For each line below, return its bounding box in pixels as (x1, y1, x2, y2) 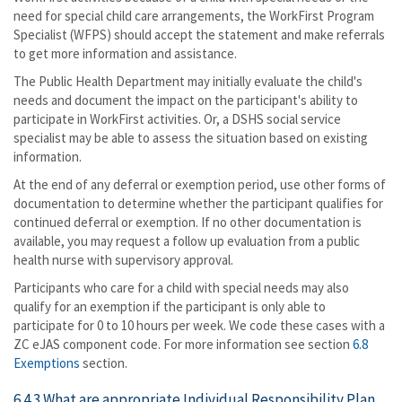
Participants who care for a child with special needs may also (13, 279, 349, 296)
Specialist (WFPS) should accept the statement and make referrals (13, 26, 385, 43)
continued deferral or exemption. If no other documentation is (13, 214, 362, 231)
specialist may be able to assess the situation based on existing (13, 129, 368, 146)
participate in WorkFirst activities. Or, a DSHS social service (13, 110, 341, 127)
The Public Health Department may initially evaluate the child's (13, 73, 363, 90)
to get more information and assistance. (13, 45, 237, 62)
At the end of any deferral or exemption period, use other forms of (13, 176, 386, 193)
